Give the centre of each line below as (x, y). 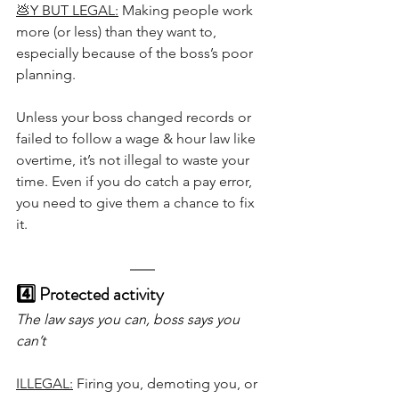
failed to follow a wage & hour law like (138, 139)
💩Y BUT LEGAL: (67, 11)
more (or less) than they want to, (118, 32)
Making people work (187, 11)
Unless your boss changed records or (135, 118)
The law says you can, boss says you (130, 320)
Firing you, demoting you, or (167, 384)
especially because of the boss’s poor (136, 53)
